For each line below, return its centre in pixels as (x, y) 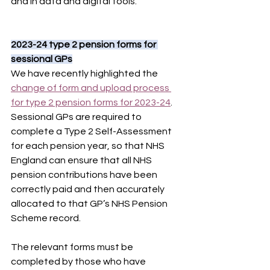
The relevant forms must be (73, 247)
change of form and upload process (91, 88)
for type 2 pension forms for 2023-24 (91, 102)
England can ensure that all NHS (82, 160)
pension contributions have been (85, 175)
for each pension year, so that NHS (89, 146)
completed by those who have (79, 262)
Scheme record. (46, 218)
